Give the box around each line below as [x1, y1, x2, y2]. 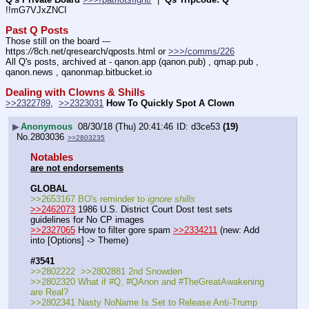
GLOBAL [30, 183, 68, 194]
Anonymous [21, 121, 72, 132]
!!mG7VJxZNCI [6, 4, 67, 15]
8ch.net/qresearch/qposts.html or [34, 46, 168, 57]
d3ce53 [191, 121, 220, 132]
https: [6, 46, 28, 57]
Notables [30, 151, 73, 163]
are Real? [30, 287, 68, 298]
